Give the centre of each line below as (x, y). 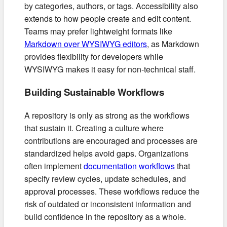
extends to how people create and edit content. (108, 18)
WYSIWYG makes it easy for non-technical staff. (110, 69)
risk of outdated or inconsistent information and (108, 204)
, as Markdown (173, 44)
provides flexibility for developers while (94, 56)
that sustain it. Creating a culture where (94, 128)
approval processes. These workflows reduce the (112, 192)
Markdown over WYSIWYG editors (86, 44)
